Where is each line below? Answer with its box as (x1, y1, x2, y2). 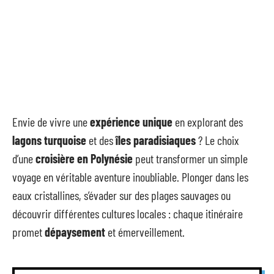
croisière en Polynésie (35, 151, 133, 166)
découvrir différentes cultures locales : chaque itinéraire (12, 206, 243, 221)
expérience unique (90, 114, 172, 129)
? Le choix (196, 133, 239, 147)
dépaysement (45, 224, 105, 239)
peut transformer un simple (133, 151, 248, 166)
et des (86, 133, 116, 147)
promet (12, 224, 45, 239)
